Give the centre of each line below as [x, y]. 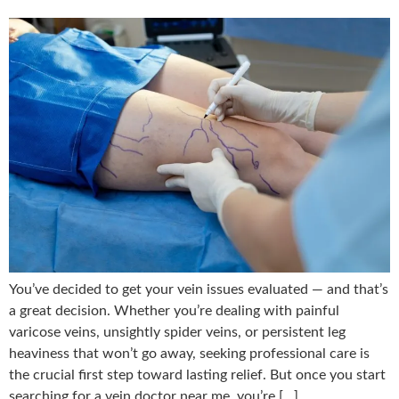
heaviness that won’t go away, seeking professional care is [189, 353]
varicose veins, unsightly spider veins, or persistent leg [177, 332]
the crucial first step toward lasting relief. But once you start [197, 375]
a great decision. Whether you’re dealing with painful [174, 310]
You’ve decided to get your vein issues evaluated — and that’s [199, 289]
